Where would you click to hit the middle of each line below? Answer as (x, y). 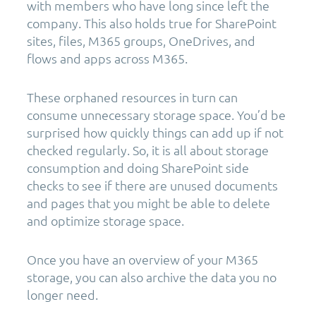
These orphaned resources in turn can (132, 97)
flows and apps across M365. (107, 59)
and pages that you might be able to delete (148, 203)
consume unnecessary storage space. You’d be (156, 115)
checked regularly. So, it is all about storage (148, 150)
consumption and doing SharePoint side (138, 168)
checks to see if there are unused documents (152, 186)
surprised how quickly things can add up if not (155, 133)
